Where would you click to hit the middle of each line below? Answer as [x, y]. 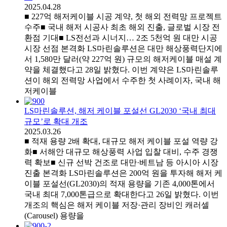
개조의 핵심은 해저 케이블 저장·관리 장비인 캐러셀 [117, 205]
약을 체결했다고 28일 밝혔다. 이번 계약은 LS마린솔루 [121, 69]
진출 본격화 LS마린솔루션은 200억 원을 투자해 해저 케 [123, 173]
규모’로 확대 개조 [56, 121]
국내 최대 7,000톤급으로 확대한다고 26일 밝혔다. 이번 [122, 194]
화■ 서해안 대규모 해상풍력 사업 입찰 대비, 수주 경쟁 [121, 152]
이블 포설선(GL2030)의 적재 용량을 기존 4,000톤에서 [120, 183]
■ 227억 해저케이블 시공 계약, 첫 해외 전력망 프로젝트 [123, 16]
